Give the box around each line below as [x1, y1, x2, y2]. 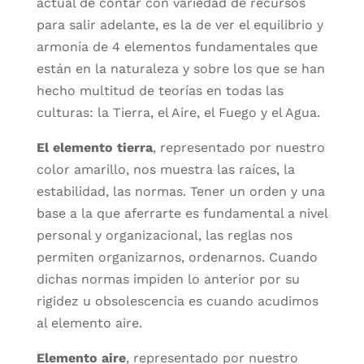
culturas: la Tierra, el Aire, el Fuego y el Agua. [36, 104, 320, 120]
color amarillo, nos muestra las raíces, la [36, 161, 295, 177]
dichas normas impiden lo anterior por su [36, 271, 300, 287]
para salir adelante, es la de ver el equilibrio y [36, 16, 323, 32]
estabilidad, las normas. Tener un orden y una [36, 183, 325, 199]
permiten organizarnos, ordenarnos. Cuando [36, 249, 318, 265]
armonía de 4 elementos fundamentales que [36, 38, 318, 54]
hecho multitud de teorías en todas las [36, 82, 284, 98]
